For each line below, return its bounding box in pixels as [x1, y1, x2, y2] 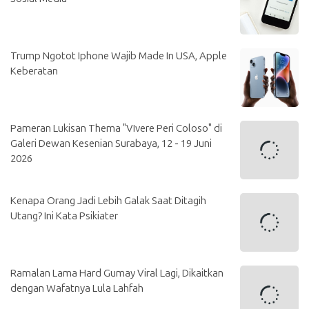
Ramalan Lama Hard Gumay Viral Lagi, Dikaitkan [10, 267, 223, 280]
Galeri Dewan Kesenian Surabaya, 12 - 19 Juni [10, 137, 212, 150]
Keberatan [10, 65, 58, 78]
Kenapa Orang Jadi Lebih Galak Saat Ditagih [10, 195, 206, 208]
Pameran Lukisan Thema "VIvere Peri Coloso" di [10, 122, 222, 135]
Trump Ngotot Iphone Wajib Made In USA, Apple [10, 50, 227, 63]
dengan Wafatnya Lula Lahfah [10, 282, 143, 295]
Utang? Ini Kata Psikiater [10, 210, 118, 223]
